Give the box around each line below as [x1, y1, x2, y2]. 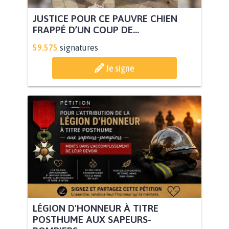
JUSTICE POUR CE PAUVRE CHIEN [33, 13, 177, 25]
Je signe [106, 62, 134, 74]
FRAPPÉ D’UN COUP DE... [33, 24, 139, 36]
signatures [60, 43, 98, 53]
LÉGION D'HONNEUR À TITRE [33, 202, 158, 214]
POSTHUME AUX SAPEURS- [33, 214, 151, 225]
